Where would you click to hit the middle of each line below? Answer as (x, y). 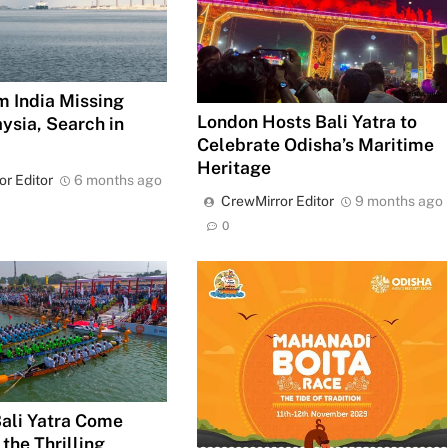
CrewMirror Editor (277, 200)
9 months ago (398, 200)
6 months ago (118, 179)
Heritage (233, 167)
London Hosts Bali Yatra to (306, 121)
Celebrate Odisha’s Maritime (315, 144)
